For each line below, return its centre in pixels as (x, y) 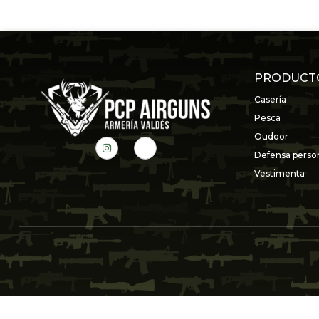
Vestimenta (279, 173)
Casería (270, 99)
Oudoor (271, 136)
